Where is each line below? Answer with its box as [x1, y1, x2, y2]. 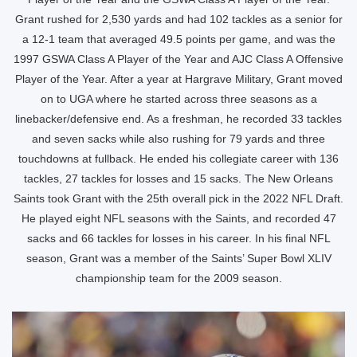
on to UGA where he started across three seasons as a [40, 92, 317, 105]
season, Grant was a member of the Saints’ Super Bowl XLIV [25, 252, 331, 265]
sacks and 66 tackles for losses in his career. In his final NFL [26, 232, 331, 245]
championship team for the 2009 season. [75, 272, 282, 284]
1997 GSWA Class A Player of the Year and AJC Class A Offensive [14, 53, 343, 65]
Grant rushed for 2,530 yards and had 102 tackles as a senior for [14, 13, 343, 25]
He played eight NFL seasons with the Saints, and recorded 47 [21, 212, 336, 225]
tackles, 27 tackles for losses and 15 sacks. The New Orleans [24, 172, 333, 185]
